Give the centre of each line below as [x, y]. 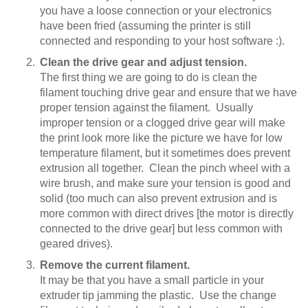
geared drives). [76, 243]
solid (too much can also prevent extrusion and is [158, 198]
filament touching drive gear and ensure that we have [168, 92]
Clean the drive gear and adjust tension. [143, 62]
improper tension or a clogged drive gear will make [163, 122]
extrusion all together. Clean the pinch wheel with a [165, 168]
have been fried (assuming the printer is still [145, 25]
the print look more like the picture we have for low [161, 137]
